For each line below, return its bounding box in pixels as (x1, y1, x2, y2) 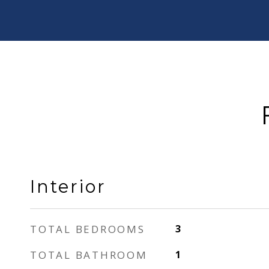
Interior (30, 176, 106, 197)
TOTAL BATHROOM (30, 248, 148, 262)
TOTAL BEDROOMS (30, 222, 145, 236)
